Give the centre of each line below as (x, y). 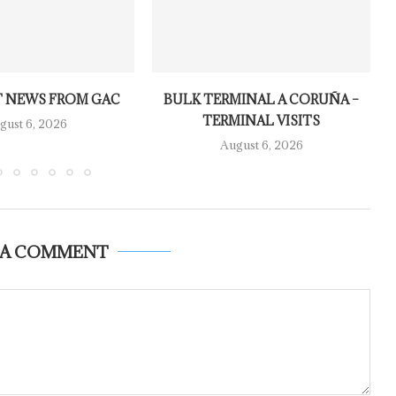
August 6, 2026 (261, 145)
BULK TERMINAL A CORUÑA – (262, 100)
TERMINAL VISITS (262, 121)
